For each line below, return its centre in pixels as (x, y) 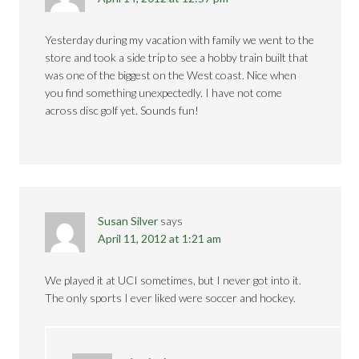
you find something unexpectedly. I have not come (164, 93)
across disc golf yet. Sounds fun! (122, 110)
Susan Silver (128, 221)
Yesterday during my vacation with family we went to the (180, 40)
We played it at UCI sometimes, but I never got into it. (173, 280)
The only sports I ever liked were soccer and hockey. (171, 298)
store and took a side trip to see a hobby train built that (177, 57)
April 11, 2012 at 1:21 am (160, 238)
